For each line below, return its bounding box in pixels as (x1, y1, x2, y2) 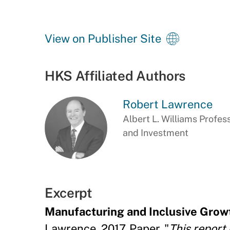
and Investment (122, 127, 188, 138)
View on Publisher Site (45, 32, 161, 45)
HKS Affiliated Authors (45, 68, 185, 84)
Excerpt (45, 184, 92, 201)
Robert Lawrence (122, 98, 213, 111)
